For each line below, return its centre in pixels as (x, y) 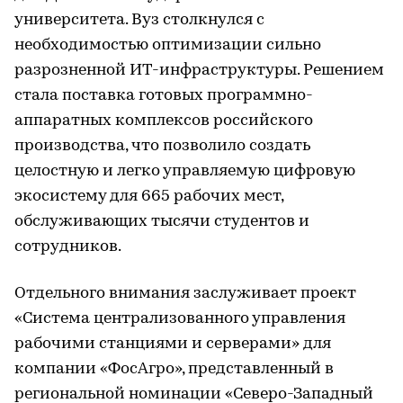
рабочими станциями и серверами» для (173, 344)
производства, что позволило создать (162, 146)
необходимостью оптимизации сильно (168, 45)
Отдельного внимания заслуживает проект (185, 293)
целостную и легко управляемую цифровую (185, 171)
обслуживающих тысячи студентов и (162, 221)
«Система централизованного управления (180, 318)
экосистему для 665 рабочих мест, (149, 196)
